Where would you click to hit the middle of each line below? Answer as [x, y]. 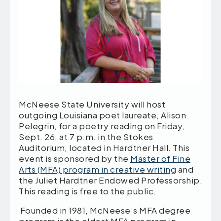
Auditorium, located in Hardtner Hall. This [104, 147]
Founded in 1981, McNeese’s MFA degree [105, 210]
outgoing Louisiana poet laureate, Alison [102, 115]
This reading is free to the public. [89, 191]
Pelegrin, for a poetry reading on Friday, [102, 126]
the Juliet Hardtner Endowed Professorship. [110, 180]
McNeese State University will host [92, 104]
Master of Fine [160, 158]
